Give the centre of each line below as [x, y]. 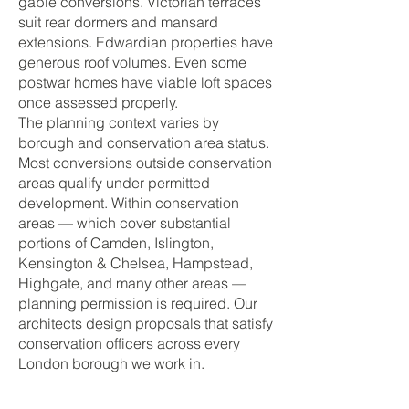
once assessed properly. [98, 102]
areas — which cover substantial [125, 223]
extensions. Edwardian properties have [146, 42]
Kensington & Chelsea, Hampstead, [136, 263]
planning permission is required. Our [138, 303]
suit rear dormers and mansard [118, 22]
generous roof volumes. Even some [132, 62]
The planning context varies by [119, 122]
